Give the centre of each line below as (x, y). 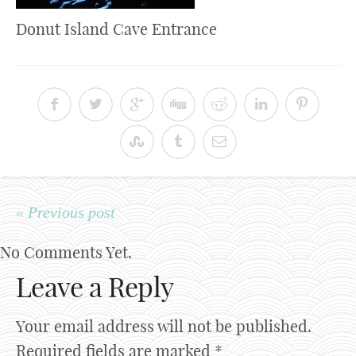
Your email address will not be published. (164, 326)
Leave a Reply (95, 287)
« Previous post (66, 212)
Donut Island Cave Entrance (116, 29)
